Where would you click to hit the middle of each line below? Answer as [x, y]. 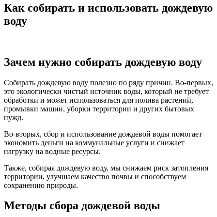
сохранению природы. [41, 185]
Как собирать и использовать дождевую [108, 8]
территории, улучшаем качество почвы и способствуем [95, 176]
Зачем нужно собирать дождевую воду [103, 62]
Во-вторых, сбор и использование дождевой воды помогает [103, 134]
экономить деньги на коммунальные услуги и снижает [94, 142]
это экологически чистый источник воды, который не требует [106, 91]
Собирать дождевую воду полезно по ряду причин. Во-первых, [108, 82]
